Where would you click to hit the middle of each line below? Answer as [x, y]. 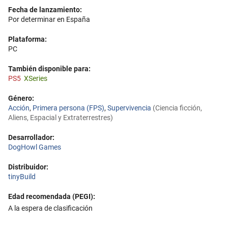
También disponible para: [49, 69]
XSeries [36, 78]
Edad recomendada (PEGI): [52, 196]
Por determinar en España [49, 19]
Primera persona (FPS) [68, 108]
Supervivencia [129, 108]
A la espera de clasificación [50, 208]
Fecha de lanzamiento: [45, 10]
